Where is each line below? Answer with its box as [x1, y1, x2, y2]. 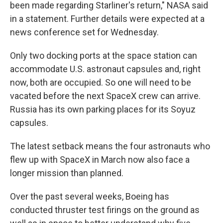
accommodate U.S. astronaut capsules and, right [10, 64, 201, 74]
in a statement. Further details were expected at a [10, 13, 205, 24]
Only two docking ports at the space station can [10, 50, 197, 61]
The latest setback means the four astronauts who [10, 141, 210, 151]
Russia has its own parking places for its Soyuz [10, 104, 196, 114]
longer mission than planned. [10, 168, 123, 178]
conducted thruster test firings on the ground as [10, 205, 200, 215]
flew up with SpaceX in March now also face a [10, 154, 190, 165]
